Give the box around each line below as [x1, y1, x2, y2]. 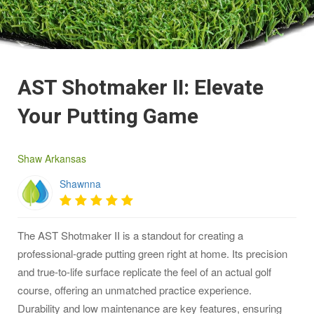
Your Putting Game [18, 102, 198, 133]
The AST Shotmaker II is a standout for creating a [18, 228, 243, 243]
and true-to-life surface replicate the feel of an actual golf [18, 264, 271, 280]
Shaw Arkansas [18, 151, 86, 166]
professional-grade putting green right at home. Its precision [18, 246, 287, 261]
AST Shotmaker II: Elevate [18, 73, 264, 104]
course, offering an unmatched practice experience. [18, 282, 252, 298]
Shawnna [60, 177, 101, 191]
